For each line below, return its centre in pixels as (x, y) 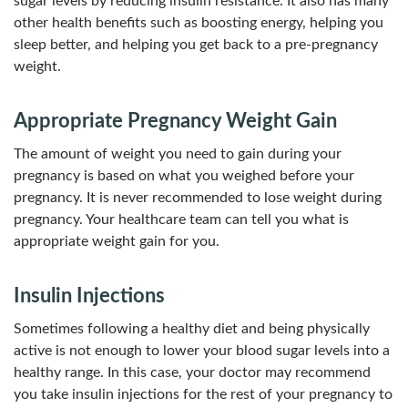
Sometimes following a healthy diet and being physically (192, 329)
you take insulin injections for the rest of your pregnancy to (203, 394)
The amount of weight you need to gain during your (178, 154)
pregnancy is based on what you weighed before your (184, 176)
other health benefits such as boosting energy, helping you (199, 23)
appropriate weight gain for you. (117, 241)
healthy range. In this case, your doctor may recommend (192, 372)
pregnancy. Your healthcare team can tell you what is (181, 219)
